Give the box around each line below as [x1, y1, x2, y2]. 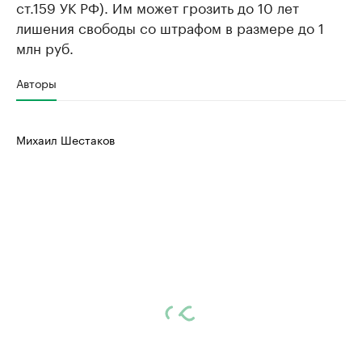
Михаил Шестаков [16, 130, 115, 149]
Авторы [16, 74, 57, 92]
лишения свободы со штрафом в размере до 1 [16, 16, 324, 38]
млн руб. [16, 36, 74, 58]
